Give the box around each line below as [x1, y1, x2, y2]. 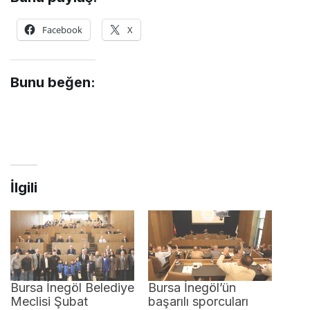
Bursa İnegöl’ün [148, 280, 236, 295]
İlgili [10, 179, 37, 197]
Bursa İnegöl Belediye [10, 280, 134, 295]
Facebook [42, 24, 83, 37]
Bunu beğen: [10, 74, 95, 91]
